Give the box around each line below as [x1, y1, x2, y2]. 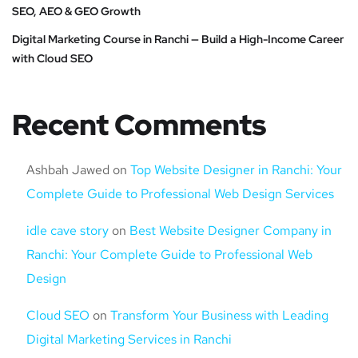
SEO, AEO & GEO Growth [12, 4, 141, 19]
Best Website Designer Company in [129, 222, 332, 240]
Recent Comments [12, 105, 266, 145]
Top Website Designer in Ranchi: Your [130, 161, 342, 179]
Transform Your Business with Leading [110, 307, 328, 324]
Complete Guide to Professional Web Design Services [26, 185, 334, 203]
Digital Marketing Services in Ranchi [26, 331, 232, 348]
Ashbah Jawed [26, 161, 109, 179]
